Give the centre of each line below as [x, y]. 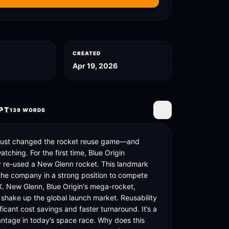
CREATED [86, 53]
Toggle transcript [186, 113]
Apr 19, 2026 [95, 66]
